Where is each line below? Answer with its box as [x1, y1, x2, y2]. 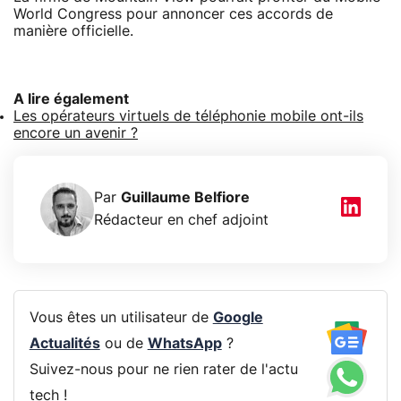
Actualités [29, 337, 100, 352]
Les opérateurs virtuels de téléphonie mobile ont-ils [13, 108, 363, 124]
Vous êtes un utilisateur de [29, 311, 213, 326]
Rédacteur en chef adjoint [94, 212, 269, 227]
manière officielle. [13, 23, 133, 38]
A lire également [13, 91, 129, 107]
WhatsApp [147, 337, 222, 352]
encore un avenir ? [13, 125, 138, 141]
